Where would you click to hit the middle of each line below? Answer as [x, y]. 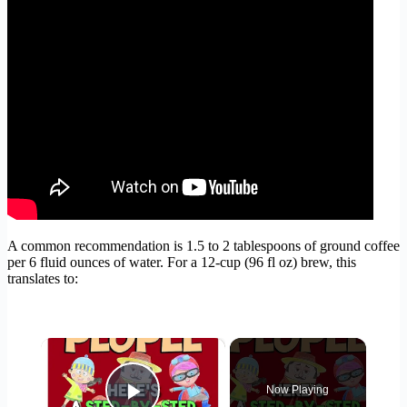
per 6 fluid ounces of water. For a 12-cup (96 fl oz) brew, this [182, 263]
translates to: [43, 279]
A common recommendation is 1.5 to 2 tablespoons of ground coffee [203, 246]
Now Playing [298, 390]
